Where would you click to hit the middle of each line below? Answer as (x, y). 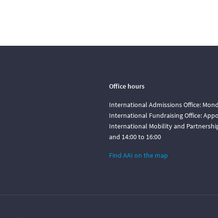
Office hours (127, 86)
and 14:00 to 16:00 (135, 137)
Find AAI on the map (138, 155)
